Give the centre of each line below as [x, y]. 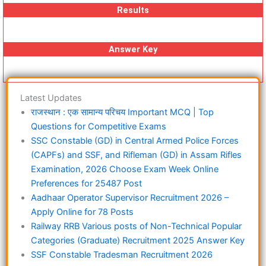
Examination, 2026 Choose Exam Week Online [125, 170]
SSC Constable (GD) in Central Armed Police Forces [135, 141]
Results [133, 10]
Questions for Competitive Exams [99, 127]
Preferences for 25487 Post [86, 184]
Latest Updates [51, 98]
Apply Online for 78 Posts [82, 212]
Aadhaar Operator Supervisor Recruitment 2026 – [130, 198]
